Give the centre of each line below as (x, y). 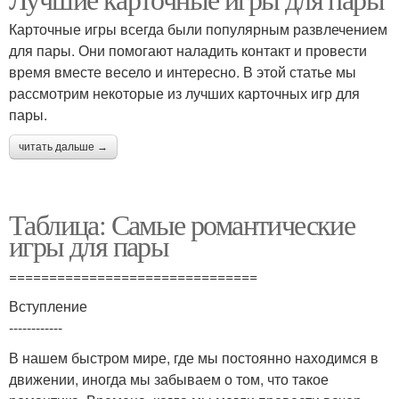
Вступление (48, 306)
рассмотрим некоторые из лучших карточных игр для (184, 93)
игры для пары (89, 245)
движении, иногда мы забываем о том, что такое (169, 379)
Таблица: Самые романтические (182, 224)
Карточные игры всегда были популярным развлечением (198, 29)
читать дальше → (63, 147)
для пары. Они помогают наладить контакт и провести (188, 50)
